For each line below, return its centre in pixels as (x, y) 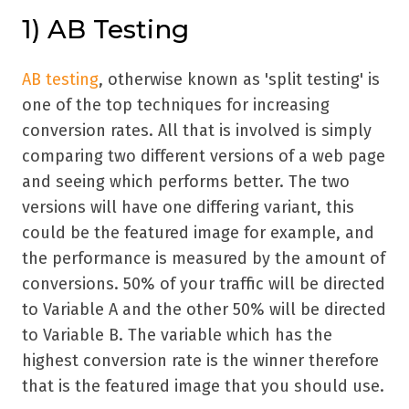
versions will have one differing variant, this (188, 208)
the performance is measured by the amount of (204, 259)
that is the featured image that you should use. (203, 387)
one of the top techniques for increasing (176, 105)
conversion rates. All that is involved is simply (197, 131)
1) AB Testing (105, 30)
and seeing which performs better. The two (186, 182)
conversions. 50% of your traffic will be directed (204, 284)
